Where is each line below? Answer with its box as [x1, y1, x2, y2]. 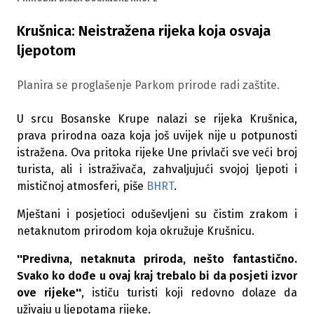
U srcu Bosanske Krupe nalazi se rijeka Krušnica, [17, 112, 297, 125]
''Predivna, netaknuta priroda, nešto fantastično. [17, 252, 297, 266]
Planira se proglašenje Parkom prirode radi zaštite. [17, 78, 280, 92]
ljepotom [17, 42, 76, 59]
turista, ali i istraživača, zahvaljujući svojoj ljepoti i [17, 163, 297, 176]
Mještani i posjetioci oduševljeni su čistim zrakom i [17, 207, 297, 221]
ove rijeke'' [17, 286, 81, 299]
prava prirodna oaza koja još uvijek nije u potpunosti [17, 129, 297, 142]
